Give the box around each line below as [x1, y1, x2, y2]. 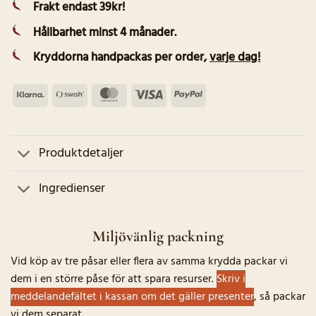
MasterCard [123, 85, 179, 104]
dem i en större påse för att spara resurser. [11, 270, 217, 289]
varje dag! [209, 48, 260, 68]
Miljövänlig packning [92, 227, 224, 246]
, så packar [254, 288, 305, 307]
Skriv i [217, 270, 245, 289]
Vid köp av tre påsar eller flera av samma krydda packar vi [11, 253, 288, 272]
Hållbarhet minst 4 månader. [33, 23, 176, 42]
